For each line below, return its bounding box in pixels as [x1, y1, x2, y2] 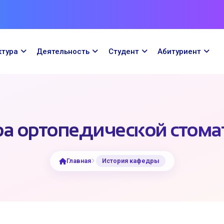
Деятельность [36, 46, 90, 56]
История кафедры [101, 157, 159, 164]
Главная [66, 157, 91, 164]
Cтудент [108, 46, 139, 56]
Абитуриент [157, 46, 201, 56]
